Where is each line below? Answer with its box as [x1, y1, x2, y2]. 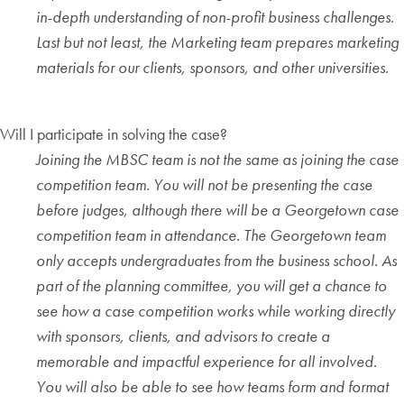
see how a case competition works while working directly [36, 300, 395, 322]
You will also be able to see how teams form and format [36, 376, 389, 398]
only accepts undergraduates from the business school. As [36, 250, 397, 271]
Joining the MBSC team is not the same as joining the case [36, 149, 399, 170]
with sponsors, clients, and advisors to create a [36, 326, 330, 347]
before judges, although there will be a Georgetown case [36, 199, 399, 221]
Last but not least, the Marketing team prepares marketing [36, 32, 399, 53]
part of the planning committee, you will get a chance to [36, 275, 387, 297]
